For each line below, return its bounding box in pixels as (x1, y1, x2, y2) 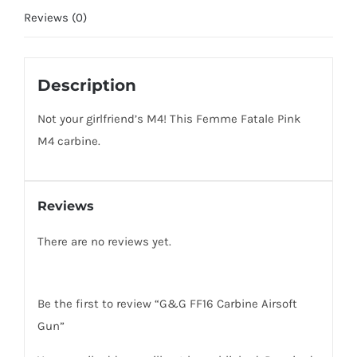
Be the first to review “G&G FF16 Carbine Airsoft (37, 296, 297, 311)
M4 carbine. (37, 133, 100, 148)
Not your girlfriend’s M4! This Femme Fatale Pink (37, 111, 300, 126)
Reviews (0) (24, 10, 87, 25)
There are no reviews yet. (37, 233, 171, 249)
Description (37, 75, 136, 95)
